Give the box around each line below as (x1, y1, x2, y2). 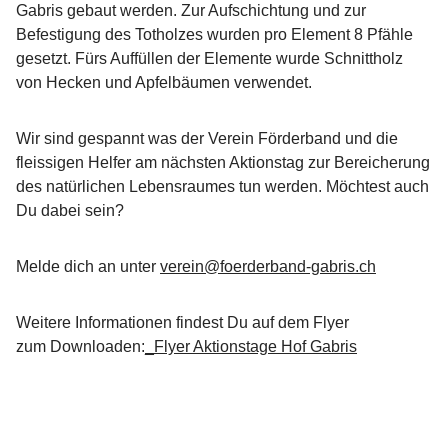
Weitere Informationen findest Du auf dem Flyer (16, 313, 349, 331)
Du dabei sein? (16, 201, 128, 219)
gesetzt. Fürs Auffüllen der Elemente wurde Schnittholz (16, 49, 403, 67)
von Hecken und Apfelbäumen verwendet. (16, 73, 312, 91)
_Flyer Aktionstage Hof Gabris (145, 337, 357, 355)
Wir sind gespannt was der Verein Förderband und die (16, 129, 398, 147)
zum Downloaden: (16, 337, 145, 355)
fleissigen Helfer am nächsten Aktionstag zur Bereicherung (16, 153, 430, 171)
